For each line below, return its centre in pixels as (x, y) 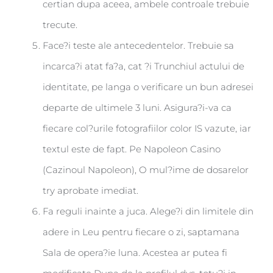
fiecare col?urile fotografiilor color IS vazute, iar (147, 128)
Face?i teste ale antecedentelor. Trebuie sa (138, 45)
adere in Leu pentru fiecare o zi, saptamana (141, 232)
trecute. (60, 24)
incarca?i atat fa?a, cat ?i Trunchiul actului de (144, 66)
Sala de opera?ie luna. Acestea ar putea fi (135, 252)
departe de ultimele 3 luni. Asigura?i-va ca (137, 107)
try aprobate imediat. (90, 190)
